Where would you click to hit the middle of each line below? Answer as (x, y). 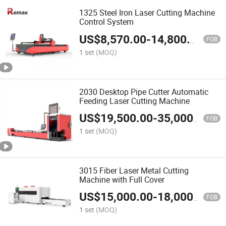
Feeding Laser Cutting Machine (135, 101)
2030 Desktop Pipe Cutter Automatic (144, 92)
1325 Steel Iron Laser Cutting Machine (147, 13)
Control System (107, 22)
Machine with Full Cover (122, 179)
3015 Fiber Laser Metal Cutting (134, 170)
